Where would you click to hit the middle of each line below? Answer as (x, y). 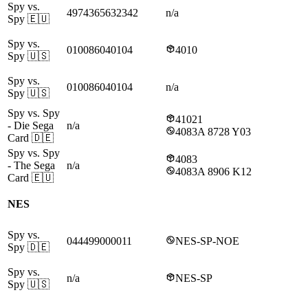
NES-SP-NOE (207, 241)
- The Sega (31, 166)
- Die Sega (31, 126)
